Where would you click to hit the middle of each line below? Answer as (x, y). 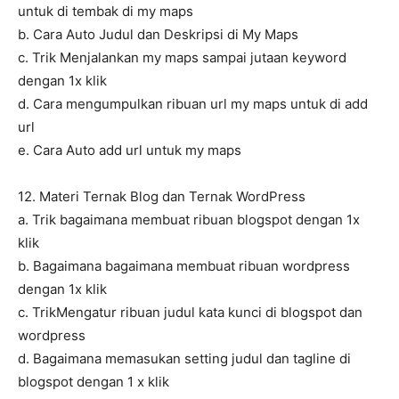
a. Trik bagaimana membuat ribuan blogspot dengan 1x (189, 220)
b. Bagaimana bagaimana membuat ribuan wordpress (184, 266)
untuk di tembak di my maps (106, 12)
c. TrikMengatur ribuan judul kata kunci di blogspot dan (190, 313)
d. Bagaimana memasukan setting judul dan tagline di (184, 359)
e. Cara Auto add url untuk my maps (130, 151)
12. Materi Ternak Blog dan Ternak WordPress (162, 197)
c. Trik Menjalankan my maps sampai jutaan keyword (182, 58)
